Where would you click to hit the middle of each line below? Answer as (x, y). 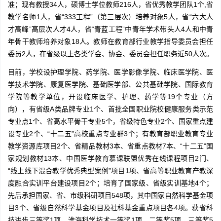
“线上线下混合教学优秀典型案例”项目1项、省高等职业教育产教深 (110, 171)
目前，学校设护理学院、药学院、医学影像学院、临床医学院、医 (110, 72)
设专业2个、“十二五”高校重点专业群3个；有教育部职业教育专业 (110, 134)
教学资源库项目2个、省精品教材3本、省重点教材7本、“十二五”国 (110, 146)
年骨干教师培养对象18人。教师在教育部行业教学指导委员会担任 (110, 42)
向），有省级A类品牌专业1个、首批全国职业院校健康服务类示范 (110, 109)
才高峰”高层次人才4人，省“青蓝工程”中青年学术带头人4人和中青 (110, 29)
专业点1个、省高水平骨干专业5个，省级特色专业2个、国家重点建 (110, 122)
